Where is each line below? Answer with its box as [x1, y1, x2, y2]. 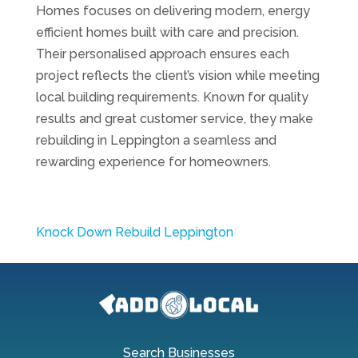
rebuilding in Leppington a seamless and [35, 133, 276, 148]
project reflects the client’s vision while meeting [35, 68, 320, 83]
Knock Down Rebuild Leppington [35, 225, 233, 240]
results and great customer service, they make [35, 111, 313, 126]
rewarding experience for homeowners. [35, 154, 271, 169]
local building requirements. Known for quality [35, 89, 308, 105]
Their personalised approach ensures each [35, 46, 289, 62]
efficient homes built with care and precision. [35, 25, 299, 40]
